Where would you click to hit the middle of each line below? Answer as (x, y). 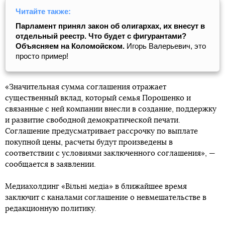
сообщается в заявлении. (50, 164)
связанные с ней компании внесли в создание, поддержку (111, 109)
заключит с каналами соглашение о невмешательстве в (106, 198)
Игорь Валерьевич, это (166, 46)
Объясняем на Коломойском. (71, 46)
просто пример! (42, 56)
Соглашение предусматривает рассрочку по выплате (101, 131)
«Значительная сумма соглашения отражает (86, 87)
